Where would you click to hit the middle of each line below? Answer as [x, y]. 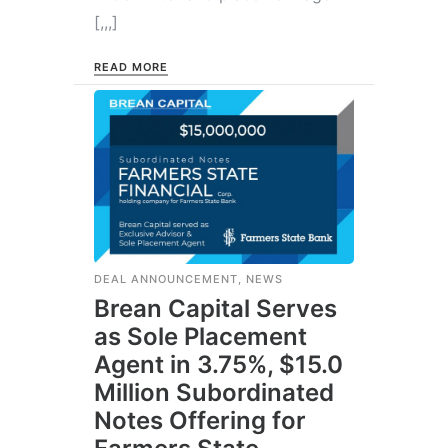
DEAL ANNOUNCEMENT [166, 278]
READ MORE [131, 67]
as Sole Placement [200, 336]
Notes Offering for [200, 420]
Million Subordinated [214, 392]
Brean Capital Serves [215, 308]
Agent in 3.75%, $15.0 [218, 364]
